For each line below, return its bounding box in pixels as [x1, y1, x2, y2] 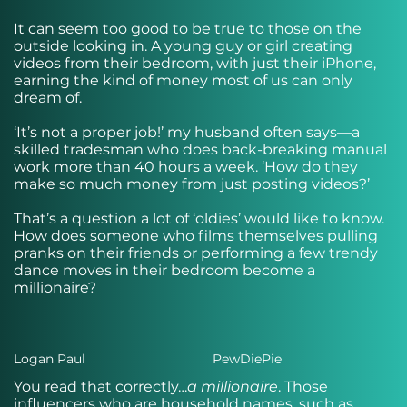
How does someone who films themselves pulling [14, 227, 378, 244]
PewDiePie [213, 351, 282, 367]
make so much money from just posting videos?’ [14, 175, 370, 193]
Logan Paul [14, 351, 85, 367]
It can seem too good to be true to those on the [14, 20, 362, 37]
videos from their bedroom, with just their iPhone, [14, 55, 376, 72]
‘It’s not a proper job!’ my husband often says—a [14, 124, 360, 141]
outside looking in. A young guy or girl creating [14, 37, 352, 55]
